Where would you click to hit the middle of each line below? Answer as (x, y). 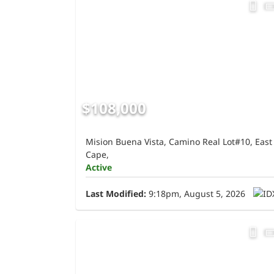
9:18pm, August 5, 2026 (196, 193)
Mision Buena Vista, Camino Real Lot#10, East (179, 141)
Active (99, 167)
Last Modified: (116, 193)
